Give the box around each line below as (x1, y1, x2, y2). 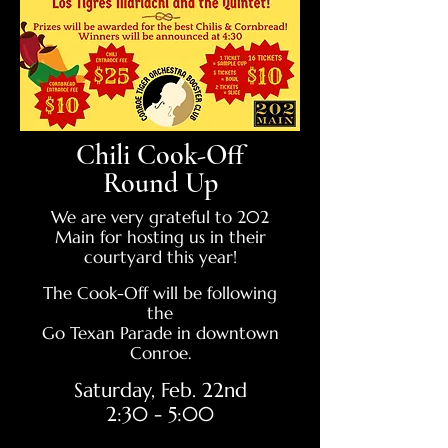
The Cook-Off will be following (43, 282, 277, 304)
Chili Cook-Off (76, 138, 244, 172)
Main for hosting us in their (54, 226, 266, 248)
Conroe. (129, 342, 191, 364)
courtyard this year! (83, 246, 237, 268)
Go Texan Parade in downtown (41, 322, 279, 344)
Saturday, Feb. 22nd (73, 378, 247, 403)
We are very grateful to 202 (51, 206, 269, 228)
